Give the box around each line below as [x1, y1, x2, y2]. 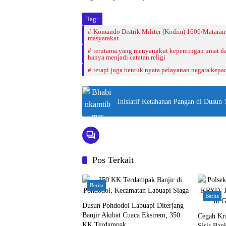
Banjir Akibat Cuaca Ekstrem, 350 [82, 211, 180, 219]
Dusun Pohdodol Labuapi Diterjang [82, 202, 184, 209]
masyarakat [88, 34, 119, 42]
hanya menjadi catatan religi [88, 53, 165, 61]
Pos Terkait [92, 155, 134, 165]
